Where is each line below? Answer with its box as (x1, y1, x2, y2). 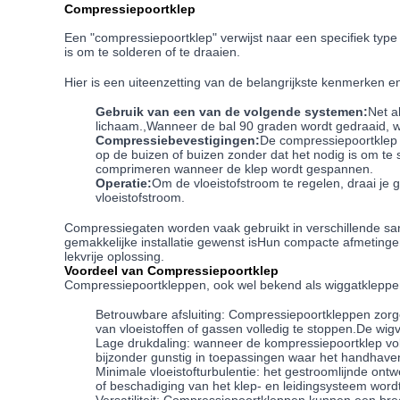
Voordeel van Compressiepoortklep (64, 262, 279, 278)
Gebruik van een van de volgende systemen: (96, 104, 369, 120)
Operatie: (96, 176, 153, 191)
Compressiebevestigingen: (96, 133, 261, 148)
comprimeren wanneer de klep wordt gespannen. (96, 162, 374, 177)
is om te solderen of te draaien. (64, 45, 240, 60)
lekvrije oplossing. (64, 248, 164, 263)
